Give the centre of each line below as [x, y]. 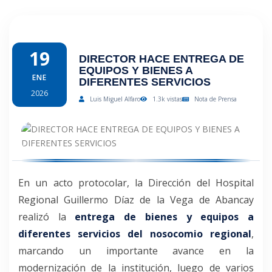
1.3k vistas [166, 99]
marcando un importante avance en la [136, 250]
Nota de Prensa [215, 99]
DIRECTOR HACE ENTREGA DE [161, 59]
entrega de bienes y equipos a [165, 216]
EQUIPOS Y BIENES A [136, 70]
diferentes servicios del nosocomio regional [135, 233]
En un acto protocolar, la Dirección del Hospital [136, 182]
